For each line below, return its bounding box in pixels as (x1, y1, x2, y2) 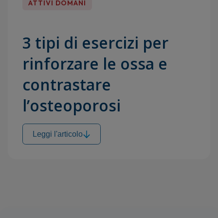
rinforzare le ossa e (22, 53, 167, 74)
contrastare (22, 74, 111, 95)
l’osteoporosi (22, 95, 121, 116)
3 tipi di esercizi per (22, 32, 168, 53)
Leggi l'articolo (33, 130, 83, 138)
